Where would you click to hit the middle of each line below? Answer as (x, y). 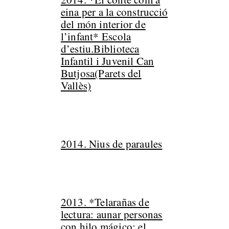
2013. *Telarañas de (105, 202)
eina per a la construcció (114, 12)
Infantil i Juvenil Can (107, 61)
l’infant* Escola (96, 36)
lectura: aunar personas (111, 214)
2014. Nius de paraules (111, 144)
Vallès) (76, 85)
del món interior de (103, 24)
